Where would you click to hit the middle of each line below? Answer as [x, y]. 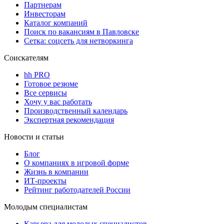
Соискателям [26, 57]
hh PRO [37, 74]
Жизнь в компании [56, 171]
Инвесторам [45, 13]
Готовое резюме [51, 83]
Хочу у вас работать [58, 101]
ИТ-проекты [45, 180]
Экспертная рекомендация [69, 119]
